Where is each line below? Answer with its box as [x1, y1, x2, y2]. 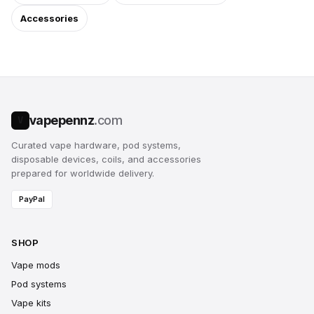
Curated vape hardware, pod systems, [11, 139, 181, 151]
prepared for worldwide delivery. [11, 168, 154, 179]
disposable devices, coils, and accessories [11, 153, 201, 165]
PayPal [19, 194, 45, 204]
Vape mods [11, 259, 60, 271]
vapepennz [29, 113, 95, 128]
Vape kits [11, 297, 51, 308]
